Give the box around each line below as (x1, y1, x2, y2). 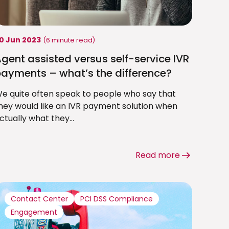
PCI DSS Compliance (80, 194, 153, 204)
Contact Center (11, 194, 68, 204)
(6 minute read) (43, 36, 96, 45)
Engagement (11, 207, 58, 218)
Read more (135, 149, 180, 162)
